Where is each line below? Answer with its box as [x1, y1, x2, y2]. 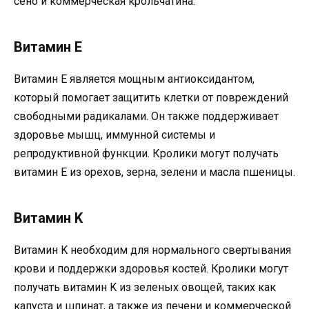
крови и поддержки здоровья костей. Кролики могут [14, 262, 288, 276]
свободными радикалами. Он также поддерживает [14, 110, 279, 123]
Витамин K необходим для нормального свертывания [14, 243, 291, 257]
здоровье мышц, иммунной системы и [14, 128, 215, 142]
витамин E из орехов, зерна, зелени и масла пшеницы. [14, 166, 295, 179]
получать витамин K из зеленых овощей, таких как [14, 281, 276, 295]
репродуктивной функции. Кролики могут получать [14, 147, 279, 161]
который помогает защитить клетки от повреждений [14, 91, 288, 105]
